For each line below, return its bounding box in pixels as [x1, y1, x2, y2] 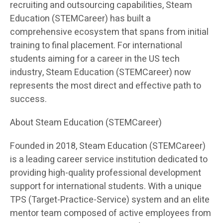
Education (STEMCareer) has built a [10, 12, 151, 26]
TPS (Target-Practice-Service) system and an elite [10, 193, 210, 207]
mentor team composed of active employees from [10, 207, 211, 221]
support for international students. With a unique [10, 180, 202, 194]
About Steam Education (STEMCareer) [10, 116, 162, 130]
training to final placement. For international [10, 39, 182, 53]
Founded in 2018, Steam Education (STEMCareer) [10, 139, 206, 153]
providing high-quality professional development [10, 166, 201, 180]
